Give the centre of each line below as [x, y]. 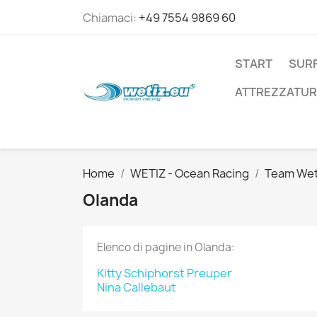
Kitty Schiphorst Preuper [165, 273]
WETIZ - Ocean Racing [190, 173]
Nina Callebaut [137, 287]
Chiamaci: [111, 18]
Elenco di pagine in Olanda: [166, 247]
